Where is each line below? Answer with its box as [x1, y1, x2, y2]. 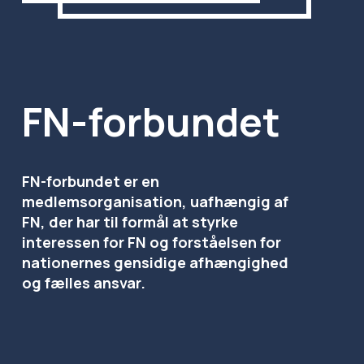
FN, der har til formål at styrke [21, 212, 238, 232]
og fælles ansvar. [21, 273, 145, 293]
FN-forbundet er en [21, 171, 159, 192]
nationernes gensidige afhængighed [21, 253, 288, 273]
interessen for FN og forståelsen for [21, 232, 281, 253]
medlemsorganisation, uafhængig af [21, 192, 288, 212]
